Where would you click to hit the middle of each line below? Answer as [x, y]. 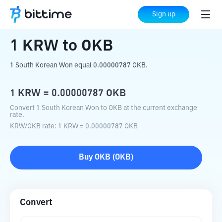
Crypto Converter [70, 15]
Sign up [164, 14]
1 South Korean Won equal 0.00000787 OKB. [79, 65]
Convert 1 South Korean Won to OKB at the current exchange [104, 108]
